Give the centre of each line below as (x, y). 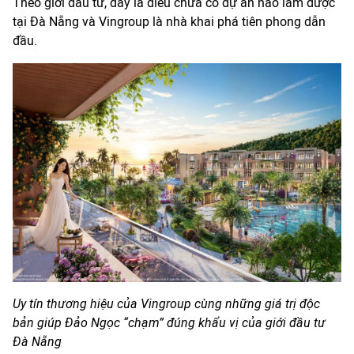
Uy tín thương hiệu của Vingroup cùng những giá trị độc (166, 304)
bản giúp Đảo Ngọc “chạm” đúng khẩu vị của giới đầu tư (169, 323)
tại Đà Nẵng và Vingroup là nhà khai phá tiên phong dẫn (169, 22)
